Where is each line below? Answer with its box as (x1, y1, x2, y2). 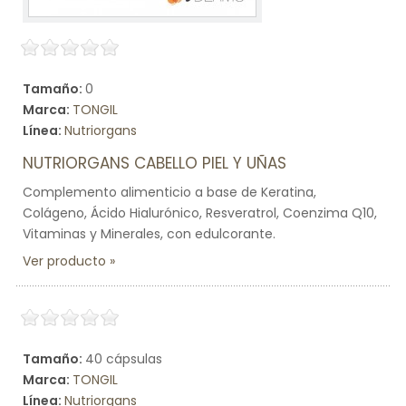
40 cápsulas (85, 350, 162, 368)
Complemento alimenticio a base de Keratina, (23, 183, 316, 201)
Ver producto (23, 252, 106, 270)
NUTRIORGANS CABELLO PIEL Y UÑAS (23, 152, 286, 174)
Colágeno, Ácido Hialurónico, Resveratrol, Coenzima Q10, (23, 204, 377, 222)
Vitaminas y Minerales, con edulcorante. (23, 225, 275, 243)
